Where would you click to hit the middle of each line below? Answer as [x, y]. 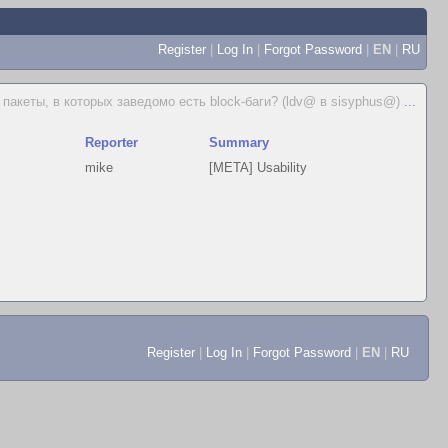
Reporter [112, 142]
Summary [239, 142]
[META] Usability [258, 167]
